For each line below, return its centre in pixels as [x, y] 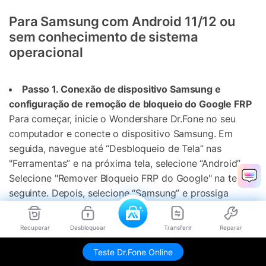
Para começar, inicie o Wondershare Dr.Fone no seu [122, 118]
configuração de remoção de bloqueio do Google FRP [130, 104]
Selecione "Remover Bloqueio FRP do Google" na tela [127, 178]
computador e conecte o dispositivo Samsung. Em [121, 133]
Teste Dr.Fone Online [133, 252]
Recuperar [35, 227]
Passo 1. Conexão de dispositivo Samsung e [121, 89]
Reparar [231, 227]
